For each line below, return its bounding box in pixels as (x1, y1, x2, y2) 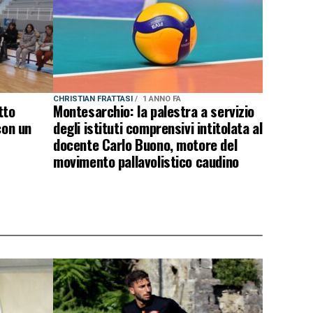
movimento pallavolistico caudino (53, 150, 239, 172)
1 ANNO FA (143, 94, 181, 103)
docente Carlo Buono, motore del (53, 133, 238, 155)
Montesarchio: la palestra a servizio (53, 100, 255, 122)
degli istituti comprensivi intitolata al (53, 117, 263, 138)
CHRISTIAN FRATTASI (53, 94, 135, 103)
